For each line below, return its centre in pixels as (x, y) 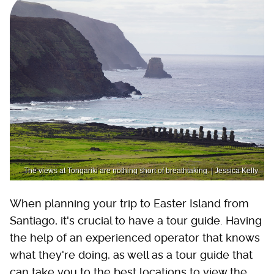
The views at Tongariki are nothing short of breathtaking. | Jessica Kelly (141, 171)
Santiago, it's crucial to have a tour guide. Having (136, 220)
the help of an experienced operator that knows (135, 238)
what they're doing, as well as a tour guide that (131, 255)
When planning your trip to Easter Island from (129, 203)
